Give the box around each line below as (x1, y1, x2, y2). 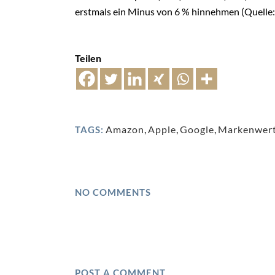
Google (180, 123, 214, 135)
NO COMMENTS (75, 186, 151, 198)
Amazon (106, 123, 144, 135)
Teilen (75, 52, 101, 64)
